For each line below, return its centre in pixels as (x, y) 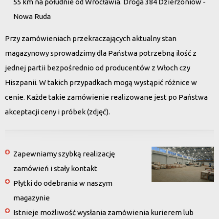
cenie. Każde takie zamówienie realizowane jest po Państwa (106, 97)
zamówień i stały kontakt (55, 168)
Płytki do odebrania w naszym (63, 183)
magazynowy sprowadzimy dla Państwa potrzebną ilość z (101, 53)
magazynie (32, 198)
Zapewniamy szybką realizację (64, 154)
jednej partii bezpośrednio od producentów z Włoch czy (98, 68)
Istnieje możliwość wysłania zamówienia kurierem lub (103, 212)
